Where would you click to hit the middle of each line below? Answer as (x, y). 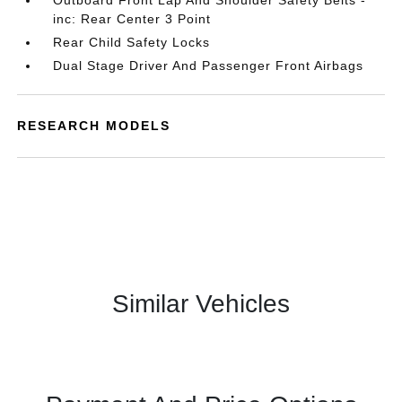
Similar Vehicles (201, 304)
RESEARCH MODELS (94, 126)
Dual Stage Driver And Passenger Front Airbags (209, 66)
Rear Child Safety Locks (132, 42)
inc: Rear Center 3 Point (132, 19)
